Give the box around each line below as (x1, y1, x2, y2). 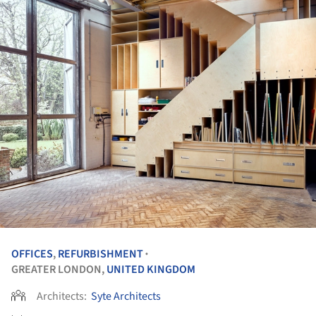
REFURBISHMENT (58, 245, 143, 262)
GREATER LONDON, (11, 261, 107, 277)
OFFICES (11, 245, 53, 262)
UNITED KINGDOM (107, 261, 195, 277)
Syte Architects (91, 288, 161, 304)
